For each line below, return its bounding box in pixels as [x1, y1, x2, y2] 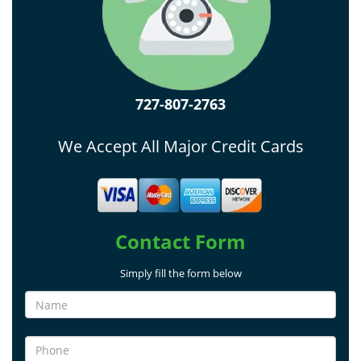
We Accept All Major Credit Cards [57, 135, 304, 157]
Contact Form [115, 228, 246, 255]
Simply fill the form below [119, 266, 242, 280]
